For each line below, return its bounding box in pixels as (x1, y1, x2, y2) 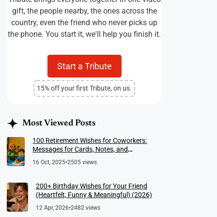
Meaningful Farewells (32, 154, 97, 162)
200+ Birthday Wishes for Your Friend (35, 182, 147, 190)
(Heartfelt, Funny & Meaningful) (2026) (35, 190, 152, 199)
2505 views (67, 158, 97, 166)
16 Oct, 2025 (32, 158, 66, 166)
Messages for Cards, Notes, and (32, 145, 128, 153)
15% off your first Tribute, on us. (37, 84, 132, 92)
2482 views (70, 204, 100, 211)
